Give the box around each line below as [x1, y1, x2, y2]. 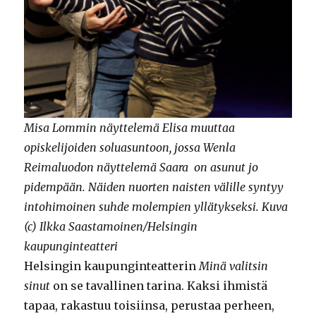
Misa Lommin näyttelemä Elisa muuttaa [24, 121, 236, 135]
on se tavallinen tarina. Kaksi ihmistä [50, 279, 268, 293]
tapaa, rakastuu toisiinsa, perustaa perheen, [24, 298, 275, 313]
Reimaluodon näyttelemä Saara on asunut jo [24, 160, 259, 175]
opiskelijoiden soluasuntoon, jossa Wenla [24, 140, 236, 155]
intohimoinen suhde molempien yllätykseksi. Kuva [24, 200, 288, 214]
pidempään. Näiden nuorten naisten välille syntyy [24, 180, 284, 195]
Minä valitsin [199, 259, 269, 274]
